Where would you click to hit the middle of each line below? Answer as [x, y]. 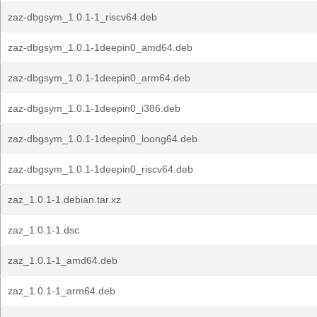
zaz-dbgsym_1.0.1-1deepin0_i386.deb [94, 108]
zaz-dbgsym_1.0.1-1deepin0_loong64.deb [103, 139]
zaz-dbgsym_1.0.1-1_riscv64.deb [82, 17]
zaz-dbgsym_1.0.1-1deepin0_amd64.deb [100, 47]
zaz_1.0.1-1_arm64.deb [62, 291]
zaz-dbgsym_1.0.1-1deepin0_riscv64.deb [100, 169]
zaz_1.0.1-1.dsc [44, 230]
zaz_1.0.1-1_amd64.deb [63, 260]
